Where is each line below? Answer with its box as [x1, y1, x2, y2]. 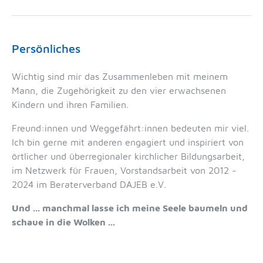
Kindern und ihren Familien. [12, 99, 129, 110]
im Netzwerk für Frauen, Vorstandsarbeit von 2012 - [12, 165, 236, 176]
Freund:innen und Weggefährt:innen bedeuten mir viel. [12, 123, 249, 134]
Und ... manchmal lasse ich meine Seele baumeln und [12, 203, 248, 214]
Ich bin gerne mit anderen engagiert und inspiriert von [12, 137, 244, 148]
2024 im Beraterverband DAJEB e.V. [12, 179, 166, 190]
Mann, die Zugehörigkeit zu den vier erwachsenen [12, 85, 226, 96]
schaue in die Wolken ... [12, 217, 115, 228]
